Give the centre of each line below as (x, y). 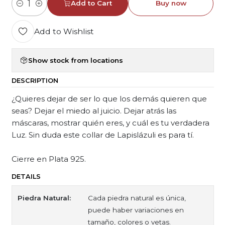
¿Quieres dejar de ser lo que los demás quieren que (109, 99)
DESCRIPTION (35, 81)
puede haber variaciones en (136, 210)
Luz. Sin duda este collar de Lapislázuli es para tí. (102, 135)
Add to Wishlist (64, 31)
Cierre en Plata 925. (48, 159)
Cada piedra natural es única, (137, 198)
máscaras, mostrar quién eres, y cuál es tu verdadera (110, 123)
